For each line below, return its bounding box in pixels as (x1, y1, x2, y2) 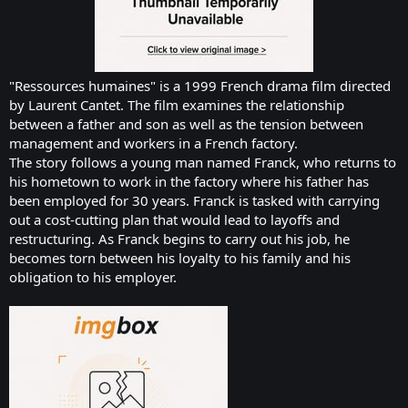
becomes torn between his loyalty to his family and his (9, 248, 351, 267)
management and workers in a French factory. (9, 133, 298, 152)
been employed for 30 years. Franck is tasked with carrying (9, 190, 380, 209)
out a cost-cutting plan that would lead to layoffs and (9, 209, 340, 229)
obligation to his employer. (9, 267, 177, 286)
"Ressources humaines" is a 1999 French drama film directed (9, 76, 391, 95)
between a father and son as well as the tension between (9, 114, 363, 133)
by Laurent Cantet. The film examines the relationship (9, 95, 344, 114)
